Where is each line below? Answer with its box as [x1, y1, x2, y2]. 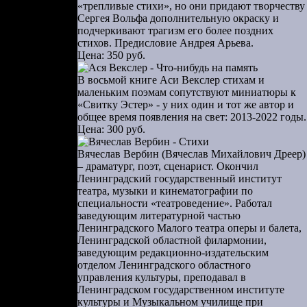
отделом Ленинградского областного [77, 259, 251, 271]
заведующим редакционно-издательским [77, 247, 269, 258]
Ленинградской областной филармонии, [77, 234, 267, 246]
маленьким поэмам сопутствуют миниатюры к [77, 86, 296, 98]
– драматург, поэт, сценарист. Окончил [77, 160, 258, 172]
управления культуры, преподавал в [77, 271, 246, 283]
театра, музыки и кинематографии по [77, 185, 253, 197]
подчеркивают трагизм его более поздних [77, 25, 273, 36]
